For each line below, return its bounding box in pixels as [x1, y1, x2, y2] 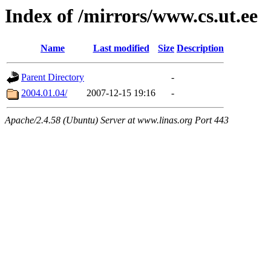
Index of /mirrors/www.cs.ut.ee [5, 5, 258, 27]
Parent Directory [21, 72, 84, 83]
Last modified [93, 43, 149, 54]
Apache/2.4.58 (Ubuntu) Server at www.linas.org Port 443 [5, 115, 229, 126]
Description [177, 43, 224, 54]
